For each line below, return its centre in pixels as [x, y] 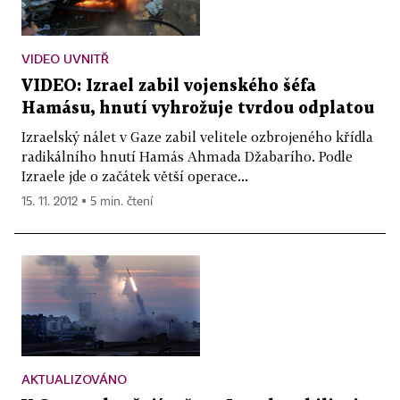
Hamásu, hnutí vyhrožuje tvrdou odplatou [198, 109]
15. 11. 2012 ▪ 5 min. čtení [87, 202]
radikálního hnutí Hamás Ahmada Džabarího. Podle [187, 157]
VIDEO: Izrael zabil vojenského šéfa [169, 87]
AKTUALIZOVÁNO [74, 379]
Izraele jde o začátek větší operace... [135, 176]
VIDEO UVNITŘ [65, 59]
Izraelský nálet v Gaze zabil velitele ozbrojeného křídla [197, 137]
